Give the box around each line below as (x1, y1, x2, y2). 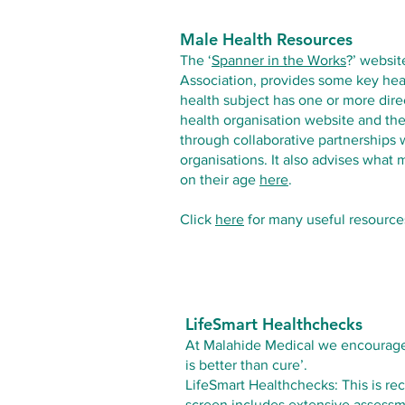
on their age (180, 172, 259, 187)
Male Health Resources (180, 29, 353, 50)
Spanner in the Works (212, 52, 346, 68)
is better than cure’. (185, 357, 307, 372)
